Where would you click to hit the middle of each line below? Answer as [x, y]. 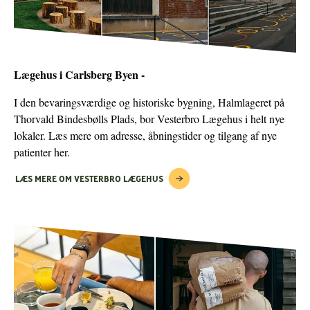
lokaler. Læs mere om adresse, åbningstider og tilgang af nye [145, 135]
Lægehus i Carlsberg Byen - [79, 74]
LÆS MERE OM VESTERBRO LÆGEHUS [89, 178]
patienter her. [42, 152]
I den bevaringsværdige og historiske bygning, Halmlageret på [149, 102]
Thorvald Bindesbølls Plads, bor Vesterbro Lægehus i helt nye [149, 118]
